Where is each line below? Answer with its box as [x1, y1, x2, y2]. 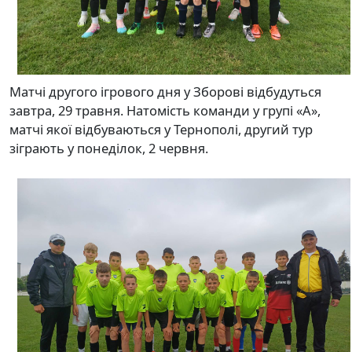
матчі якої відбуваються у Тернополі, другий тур [9, 119, 313, 138]
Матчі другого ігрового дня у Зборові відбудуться [9, 82, 321, 101]
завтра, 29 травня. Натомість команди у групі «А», [9, 101, 321, 119]
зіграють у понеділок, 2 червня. [9, 138, 214, 157]
